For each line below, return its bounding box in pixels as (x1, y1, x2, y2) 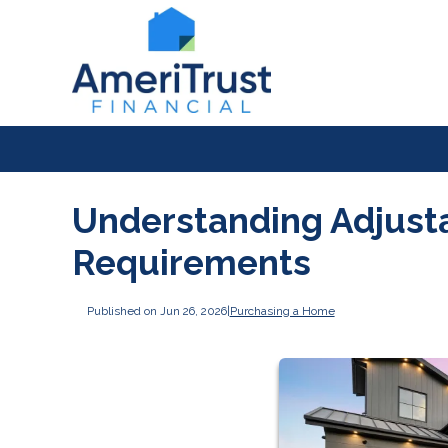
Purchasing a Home (229, 303, 335, 318)
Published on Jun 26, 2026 (86, 303, 227, 318)
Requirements (72, 242, 311, 284)
